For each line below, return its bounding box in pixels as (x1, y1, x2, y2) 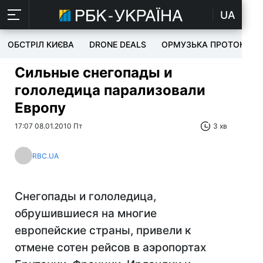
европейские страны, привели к (15, 224, 191, 237)
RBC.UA (32, 151, 59, 160)
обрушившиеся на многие (15, 207, 157, 220)
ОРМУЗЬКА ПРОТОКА (161, 39, 251, 49)
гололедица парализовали (15, 82, 205, 99)
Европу (15, 99, 66, 116)
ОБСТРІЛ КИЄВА (8, 39, 74, 49)
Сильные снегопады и (15, 64, 173, 81)
